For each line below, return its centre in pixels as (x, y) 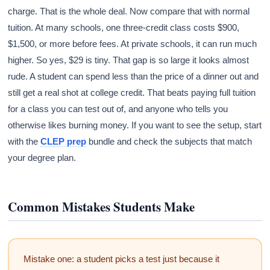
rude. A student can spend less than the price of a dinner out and (133, 77)
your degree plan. (42, 158)
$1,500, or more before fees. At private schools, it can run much (133, 44)
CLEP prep (64, 142)
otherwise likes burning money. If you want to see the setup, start (135, 125)
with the (24, 142)
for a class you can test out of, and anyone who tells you (118, 109)
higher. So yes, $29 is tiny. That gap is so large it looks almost (129, 60)
